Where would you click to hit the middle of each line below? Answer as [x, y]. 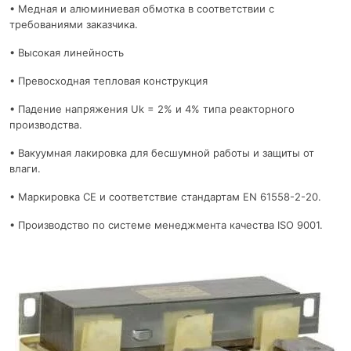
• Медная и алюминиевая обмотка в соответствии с [142, 9]
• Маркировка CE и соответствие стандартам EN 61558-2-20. [165, 197]
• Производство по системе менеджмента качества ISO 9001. [166, 225]
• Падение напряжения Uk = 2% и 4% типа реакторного [152, 109]
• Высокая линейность [67, 53]
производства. [46, 125]
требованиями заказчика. [74, 25]
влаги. [25, 169]
